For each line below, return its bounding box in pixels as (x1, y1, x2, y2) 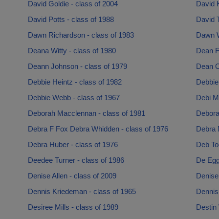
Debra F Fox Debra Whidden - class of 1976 (27, 125, 168, 133)
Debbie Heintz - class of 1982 (27, 78, 122, 86)
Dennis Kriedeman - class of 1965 (27, 187, 136, 196)
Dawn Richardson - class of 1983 (27, 31, 134, 39)
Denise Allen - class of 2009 (27, 172, 116, 180)
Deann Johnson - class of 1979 (27, 62, 127, 70)
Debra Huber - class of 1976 (27, 140, 118, 149)
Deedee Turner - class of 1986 (27, 156, 124, 164)
